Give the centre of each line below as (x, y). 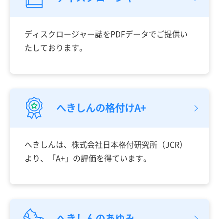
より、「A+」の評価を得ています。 (88, 158)
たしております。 (56, 47)
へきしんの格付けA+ (101, 108)
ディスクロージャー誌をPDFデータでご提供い (106, 33)
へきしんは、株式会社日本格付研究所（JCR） (106, 144)
